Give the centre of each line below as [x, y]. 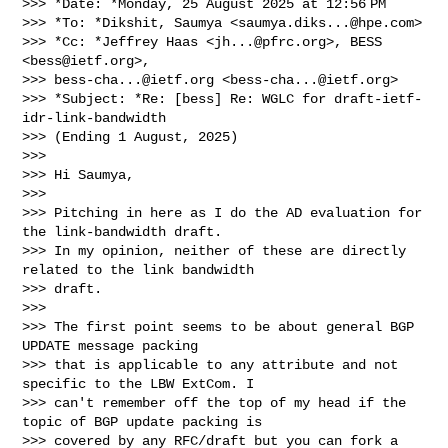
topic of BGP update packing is [142, 421]
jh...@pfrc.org [270, 41]
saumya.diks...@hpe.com [326, 22]
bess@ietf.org [82, 60]
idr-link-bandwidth [94, 117]
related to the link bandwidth [138, 269]
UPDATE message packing [110, 345]
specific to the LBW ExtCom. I [138, 383]
